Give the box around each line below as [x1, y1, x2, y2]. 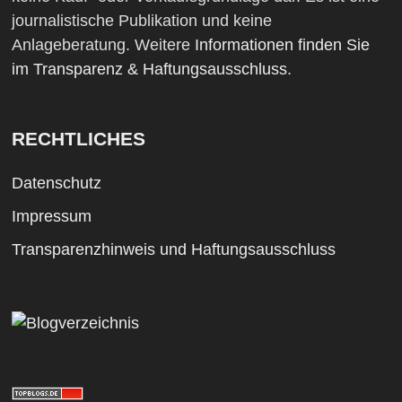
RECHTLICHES [11, 127, 145, 149]
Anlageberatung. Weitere [11, 35, 195, 54]
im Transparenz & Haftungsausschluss [11, 59, 287, 78]
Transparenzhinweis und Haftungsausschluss [11, 240, 336, 258]
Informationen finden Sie [194, 35, 370, 54]
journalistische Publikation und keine [11, 11, 272, 30]
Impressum [11, 206, 92, 225]
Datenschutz [11, 173, 101, 192]
